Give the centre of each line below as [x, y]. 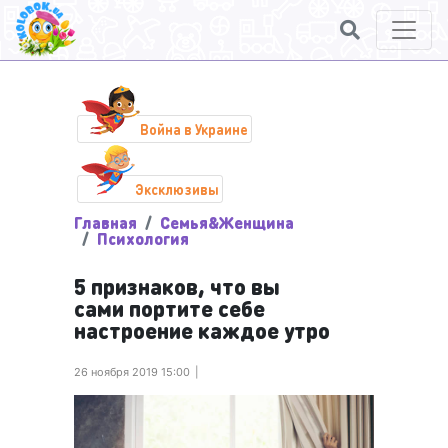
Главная [105, 222]
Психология [143, 238]
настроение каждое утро [202, 330]
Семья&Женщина [227, 222]
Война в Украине [194, 129]
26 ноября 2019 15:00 [132, 372]
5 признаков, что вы [177, 286]
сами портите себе [169, 308]
